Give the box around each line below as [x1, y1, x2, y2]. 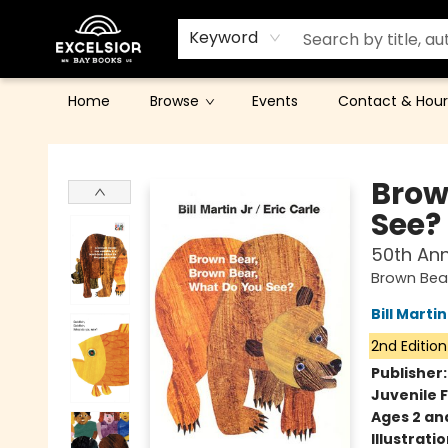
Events [252, 91, 298, 111]
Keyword [189, 26, 259, 49]
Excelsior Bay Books [15, 133, 147, 153]
